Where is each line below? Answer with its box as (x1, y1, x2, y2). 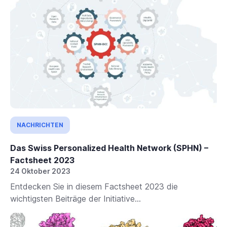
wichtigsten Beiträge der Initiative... (10, 193, 141, 204)
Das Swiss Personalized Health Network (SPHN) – (10, 142, 208, 153)
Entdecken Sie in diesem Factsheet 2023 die (10, 181, 178, 192)
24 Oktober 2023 (10, 166, 70, 175)
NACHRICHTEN (17, 121, 63, 129)
